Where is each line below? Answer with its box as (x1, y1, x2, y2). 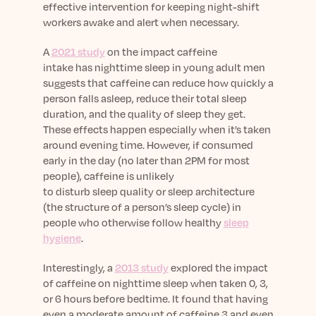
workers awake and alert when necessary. (42, 16, 241, 28)
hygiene (42, 231, 81, 244)
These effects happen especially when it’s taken (42, 123, 271, 135)
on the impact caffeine (104, 45, 217, 58)
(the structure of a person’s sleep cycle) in (42, 200, 241, 213)
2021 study (51, 45, 105, 58)
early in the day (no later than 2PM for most (42, 154, 250, 166)
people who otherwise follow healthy (42, 216, 224, 229)
